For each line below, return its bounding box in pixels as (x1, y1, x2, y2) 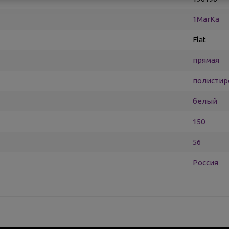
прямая (193, 56, 219, 64)
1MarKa (193, 15, 219, 24)
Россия (193, 158, 218, 167)
